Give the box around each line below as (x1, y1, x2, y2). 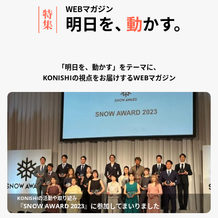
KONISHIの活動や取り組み (17, 195, 77, 202)
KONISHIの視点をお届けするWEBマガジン (42, 73, 176, 83)
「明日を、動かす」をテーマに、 (58, 62, 160, 72)
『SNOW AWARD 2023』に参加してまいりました (17, 201, 160, 211)
